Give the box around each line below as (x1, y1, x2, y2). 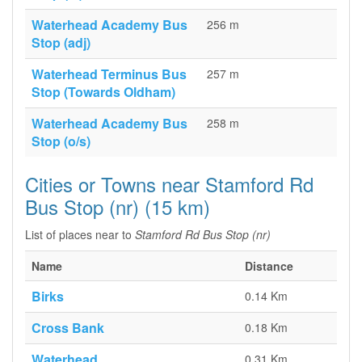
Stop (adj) (32, 33, 90, 52)
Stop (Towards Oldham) (32, 82, 175, 101)
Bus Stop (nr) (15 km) (25, 192, 210, 221)
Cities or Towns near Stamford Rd (25, 170, 314, 198)
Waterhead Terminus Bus (32, 65, 187, 83)
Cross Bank (32, 318, 104, 337)
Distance (245, 258, 293, 274)
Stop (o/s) (32, 132, 90, 150)
